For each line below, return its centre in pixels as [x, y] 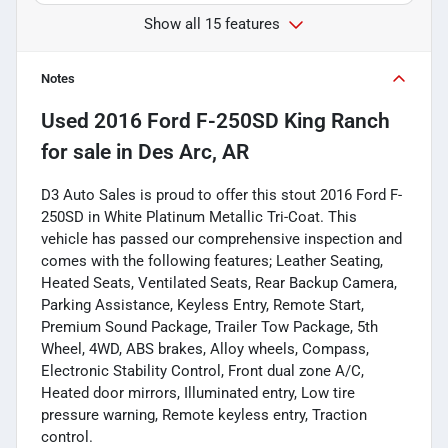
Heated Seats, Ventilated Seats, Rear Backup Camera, [219, 282]
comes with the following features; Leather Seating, [212, 260]
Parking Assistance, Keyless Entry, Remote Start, [202, 304]
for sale [76, 151]
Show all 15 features [212, 23]
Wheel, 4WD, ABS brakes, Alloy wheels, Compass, [205, 348]
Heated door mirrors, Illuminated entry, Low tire [198, 392]
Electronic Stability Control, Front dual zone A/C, [202, 370]
